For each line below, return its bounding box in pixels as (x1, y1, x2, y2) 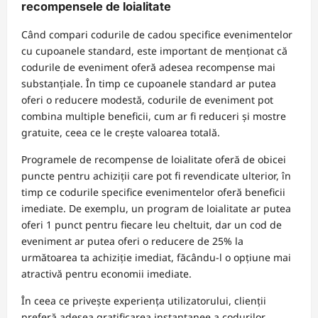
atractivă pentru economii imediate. (21, 267, 192, 280)
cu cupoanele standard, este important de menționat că (21, 44, 287, 57)
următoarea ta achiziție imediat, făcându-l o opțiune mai (21, 251, 291, 264)
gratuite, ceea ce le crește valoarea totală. (21, 126, 220, 139)
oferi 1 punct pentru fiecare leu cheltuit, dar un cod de (21, 218, 282, 231)
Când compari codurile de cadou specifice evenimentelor (21, 28, 292, 41)
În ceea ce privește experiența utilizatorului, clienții (21, 294, 266, 307)
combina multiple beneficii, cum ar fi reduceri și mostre (21, 109, 286, 123)
